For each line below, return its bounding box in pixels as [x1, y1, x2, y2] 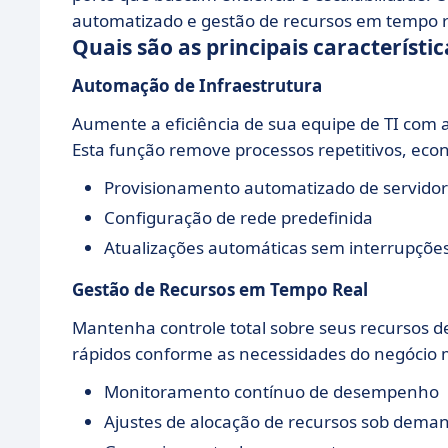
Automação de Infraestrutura [72, 73, 322, 97]
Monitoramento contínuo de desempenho [104, 379, 439, 403]
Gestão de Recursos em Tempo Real [72, 277, 368, 301]
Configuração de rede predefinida [104, 205, 373, 229]
